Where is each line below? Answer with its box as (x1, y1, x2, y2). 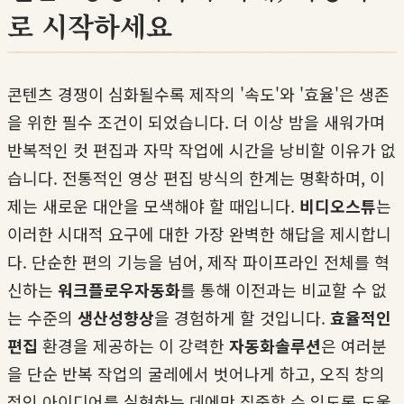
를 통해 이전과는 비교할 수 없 (180, 278, 387, 302)
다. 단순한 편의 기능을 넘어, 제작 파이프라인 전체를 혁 (7, 250, 390, 274)
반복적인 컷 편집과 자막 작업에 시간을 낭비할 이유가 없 (7, 138, 396, 162)
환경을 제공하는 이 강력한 (38, 334, 229, 358)
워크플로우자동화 (58, 278, 180, 302)
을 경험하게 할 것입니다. (154, 306, 330, 330)
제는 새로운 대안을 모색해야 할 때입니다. (7, 194, 299, 218)
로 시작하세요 (7, 5, 172, 46)
